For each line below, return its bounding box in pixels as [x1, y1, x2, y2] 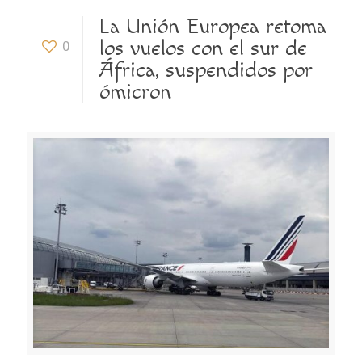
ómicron [99, 79, 171, 105]
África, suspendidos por [99, 57, 313, 83]
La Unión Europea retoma [99, 14, 326, 40]
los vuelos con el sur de [99, 36, 307, 61]
